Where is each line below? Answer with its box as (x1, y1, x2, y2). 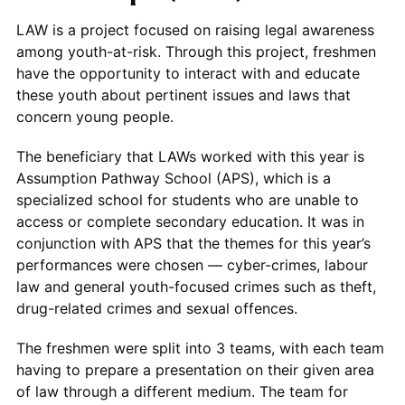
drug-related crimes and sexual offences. (15, 298, 297, 317)
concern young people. (15, 107, 174, 126)
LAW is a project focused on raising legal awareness (15, 20, 374, 39)
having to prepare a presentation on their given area (15, 360, 374, 379)
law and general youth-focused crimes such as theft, (15, 277, 376, 296)
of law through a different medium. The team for (15, 381, 348, 400)
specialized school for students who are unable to (15, 190, 359, 209)
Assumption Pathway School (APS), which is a (15, 168, 331, 187)
